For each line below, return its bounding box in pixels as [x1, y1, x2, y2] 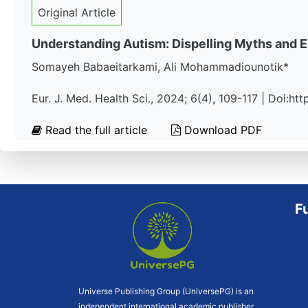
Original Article [38, 5, 115, 19]
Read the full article [42, 123, 151, 137]
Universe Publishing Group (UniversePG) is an [78, 286, 254, 296]
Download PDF [181, 123, 262, 137]
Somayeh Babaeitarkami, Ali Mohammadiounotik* [32, 60, 289, 74]
